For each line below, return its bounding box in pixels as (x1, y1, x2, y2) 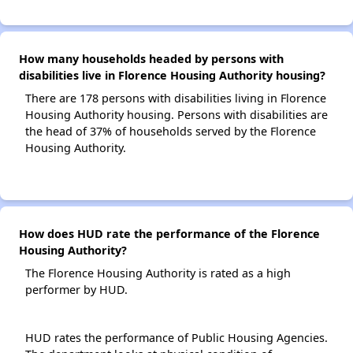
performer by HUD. (25, 282, 128, 297)
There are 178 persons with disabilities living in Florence (25, 91, 326, 106)
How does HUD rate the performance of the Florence (19, 226, 320, 241)
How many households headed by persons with (19, 51, 284, 66)
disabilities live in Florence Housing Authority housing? (19, 68, 325, 83)
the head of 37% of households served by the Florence (25, 124, 316, 139)
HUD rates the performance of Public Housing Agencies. (25, 330, 328, 345)
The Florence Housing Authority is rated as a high (25, 266, 291, 281)
